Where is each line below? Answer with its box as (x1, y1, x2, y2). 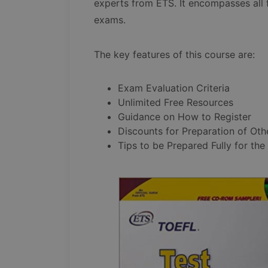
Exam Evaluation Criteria (118, 82, 230, 95)
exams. (94, 14, 126, 26)
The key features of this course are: (94, 48, 255, 61)
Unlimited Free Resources (118, 96, 233, 109)
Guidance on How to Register (118, 111, 251, 123)
